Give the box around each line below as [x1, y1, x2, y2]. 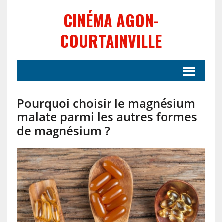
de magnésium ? [16, 122, 110, 139]
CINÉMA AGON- [63, 8, 159, 32]
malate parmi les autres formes [16, 109, 197, 125]
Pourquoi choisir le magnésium [16, 95, 195, 111]
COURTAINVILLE [60, 29, 162, 52]
